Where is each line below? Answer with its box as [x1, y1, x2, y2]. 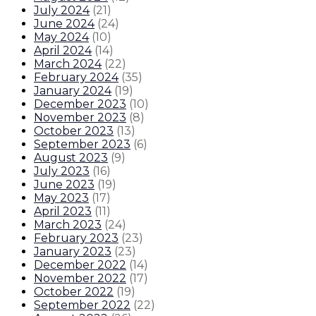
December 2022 [34, 258, 126, 272]
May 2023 [34, 191, 89, 205]
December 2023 [34, 97, 126, 111]
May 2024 [34, 30, 89, 44]
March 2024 [34, 57, 102, 71]
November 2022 [34, 272, 126, 286]
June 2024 [34, 17, 95, 31]
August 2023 [34, 151, 108, 165]
